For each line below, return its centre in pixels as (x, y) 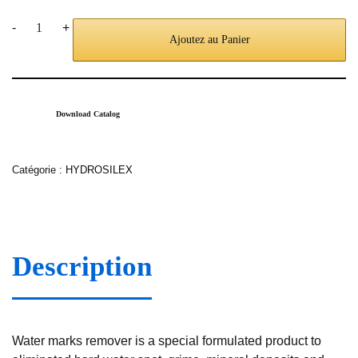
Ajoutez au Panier (209, 40)
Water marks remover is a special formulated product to (167, 341)
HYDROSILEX (99, 170)
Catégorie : (39, 170)
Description (82, 266)
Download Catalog (88, 114)
